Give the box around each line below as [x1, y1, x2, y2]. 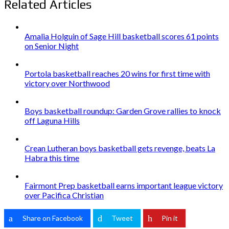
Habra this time [25, 152, 79, 163]
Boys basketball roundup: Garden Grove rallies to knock [25, 105, 221, 116]
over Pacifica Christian [25, 190, 104, 200]
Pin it [162, 213, 178, 222]
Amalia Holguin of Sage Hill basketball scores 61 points [25, 31, 219, 41]
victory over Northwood [25, 78, 110, 88]
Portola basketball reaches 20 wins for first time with [25, 68, 210, 78]
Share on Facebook [22, 213, 83, 222]
